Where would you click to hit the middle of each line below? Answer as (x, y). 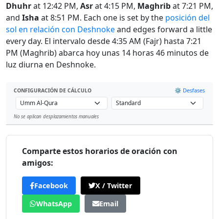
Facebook (51, 186)
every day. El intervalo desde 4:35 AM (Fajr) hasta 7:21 (104, 41)
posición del (187, 18)
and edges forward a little (164, 29)
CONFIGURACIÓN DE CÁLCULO (53, 90)
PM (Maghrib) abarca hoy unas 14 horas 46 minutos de (107, 53)
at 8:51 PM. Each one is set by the (102, 18)
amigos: (38, 163)
